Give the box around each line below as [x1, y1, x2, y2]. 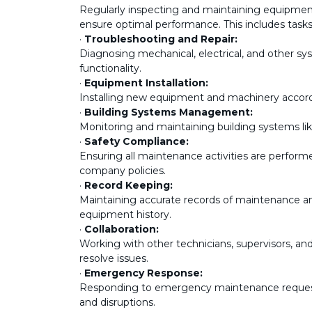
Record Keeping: [84, 179, 173, 192]
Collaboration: [84, 223, 159, 235]
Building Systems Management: [84, 106, 253, 118]
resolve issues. [79, 252, 148, 265]
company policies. [79, 164, 166, 177]
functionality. [79, 62, 141, 75]
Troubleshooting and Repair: [84, 33, 237, 45]
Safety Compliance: [84, 135, 189, 148]
